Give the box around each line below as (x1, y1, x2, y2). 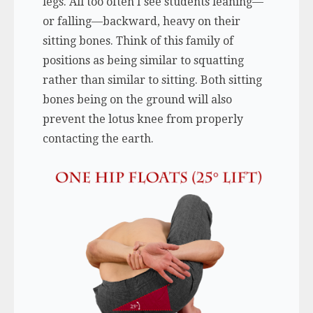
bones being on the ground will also (42, 93, 232, 106)
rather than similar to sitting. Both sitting (42, 73, 262, 87)
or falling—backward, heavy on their (42, 15, 240, 28)
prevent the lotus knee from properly (42, 112, 243, 126)
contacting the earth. (42, 132, 154, 145)
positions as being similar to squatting (42, 54, 244, 67)
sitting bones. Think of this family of (42, 34, 233, 48)
